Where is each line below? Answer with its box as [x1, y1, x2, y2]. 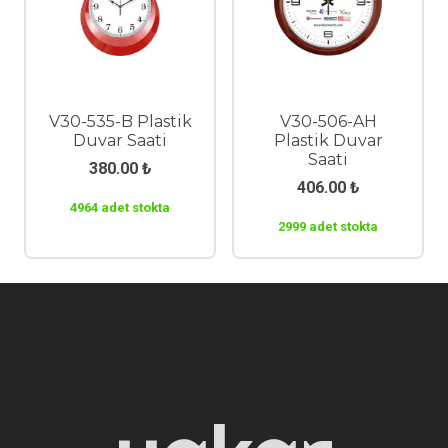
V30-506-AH [279, 112, 377, 132]
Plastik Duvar [273, 131, 383, 151]
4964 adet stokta [70, 200, 170, 216]
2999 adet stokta [278, 219, 378, 235]
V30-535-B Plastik [48, 112, 192, 132]
